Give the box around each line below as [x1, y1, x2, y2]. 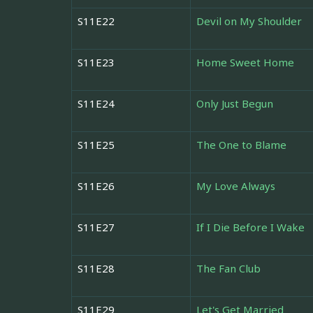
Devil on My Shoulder [196, 14, 302, 29]
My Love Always [196, 179, 275, 194]
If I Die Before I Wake [196, 220, 305, 235]
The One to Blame [196, 138, 286, 152]
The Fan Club [196, 261, 261, 276]
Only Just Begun [196, 96, 273, 111]
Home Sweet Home [196, 55, 294, 70]
